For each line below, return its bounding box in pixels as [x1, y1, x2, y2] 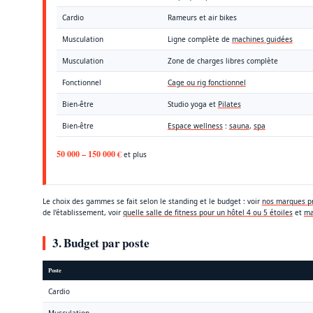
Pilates [217, 99, 241, 109]
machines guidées [231, 34, 293, 44]
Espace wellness [167, 120, 223, 131]
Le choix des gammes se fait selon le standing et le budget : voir [42, 196, 262, 206]
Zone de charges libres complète [167, 55, 278, 66]
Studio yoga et [167, 99, 218, 109]
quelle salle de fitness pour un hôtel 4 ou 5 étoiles [122, 207, 293, 217]
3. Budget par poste [52, 233, 150, 252]
